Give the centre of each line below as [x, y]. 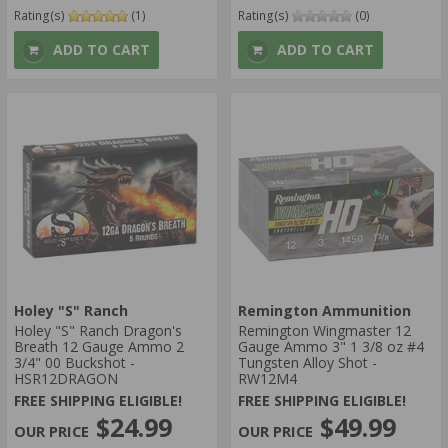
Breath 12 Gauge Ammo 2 [99, 347]
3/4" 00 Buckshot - [74, 363]
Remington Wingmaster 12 [324, 331]
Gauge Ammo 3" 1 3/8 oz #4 [331, 347]
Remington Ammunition [324, 311]
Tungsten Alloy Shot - [307, 363]
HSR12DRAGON [66, 379]
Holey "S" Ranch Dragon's [98, 331]
